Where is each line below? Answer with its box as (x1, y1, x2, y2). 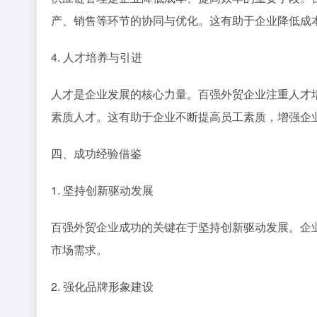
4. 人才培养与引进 (51, 49, 142, 66)
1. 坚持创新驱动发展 (51, 182, 154, 199)
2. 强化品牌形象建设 (51, 278, 154, 295)
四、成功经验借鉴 (51, 145, 142, 162)
